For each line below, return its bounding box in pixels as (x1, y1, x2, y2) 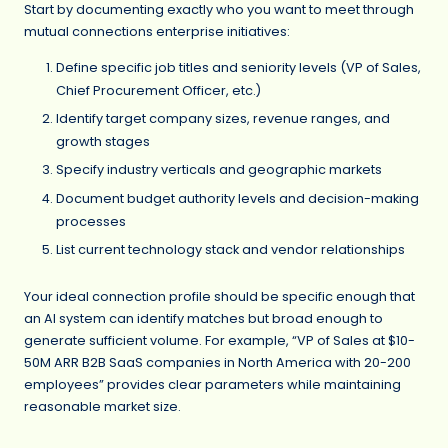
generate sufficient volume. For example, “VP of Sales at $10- (24, 332, 415, 350)
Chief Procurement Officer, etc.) (56, 82, 261, 100)
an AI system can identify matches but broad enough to (24, 310, 383, 328)
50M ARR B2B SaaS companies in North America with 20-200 (24, 354, 411, 372)
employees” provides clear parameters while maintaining (24, 376, 401, 394)
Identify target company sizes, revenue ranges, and (56, 110, 390, 128)
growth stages (56, 133, 150, 151)
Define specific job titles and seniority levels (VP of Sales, (56, 59, 421, 77)
